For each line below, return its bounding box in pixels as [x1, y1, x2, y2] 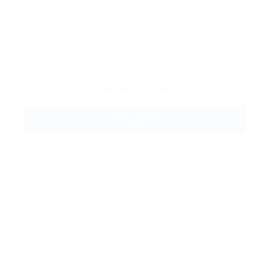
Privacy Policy [148, 83, 206, 93]
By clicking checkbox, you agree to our [46, 71, 212, 81]
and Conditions [64, 83, 128, 93]
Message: [24, 13, 61, 23]
